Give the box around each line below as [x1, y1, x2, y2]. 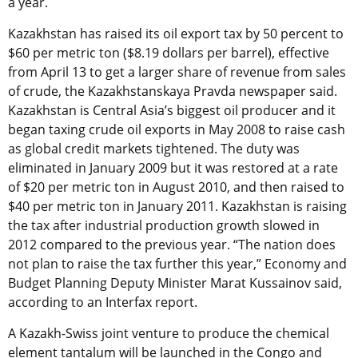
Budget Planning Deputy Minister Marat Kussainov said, [8, 274, 342, 292]
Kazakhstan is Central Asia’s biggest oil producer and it [8, 101, 336, 120]
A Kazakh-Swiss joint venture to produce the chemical [8, 324, 329, 343]
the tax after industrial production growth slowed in [8, 217, 320, 235]
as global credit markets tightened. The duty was [8, 140, 300, 158]
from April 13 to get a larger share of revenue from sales [8, 63, 346, 82]
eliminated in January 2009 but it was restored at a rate [8, 159, 338, 177]
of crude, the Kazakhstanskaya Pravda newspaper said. [8, 82, 337, 101]
